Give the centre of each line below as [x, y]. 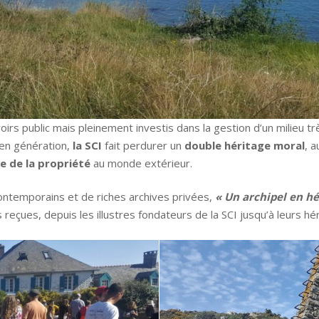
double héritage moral [245, 145]
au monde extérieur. [141, 163]
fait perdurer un [143, 145]
